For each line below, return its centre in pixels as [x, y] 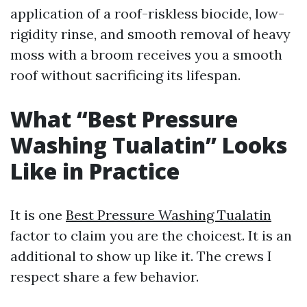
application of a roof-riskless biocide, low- [147, 13]
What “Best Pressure [124, 119]
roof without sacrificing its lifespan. [125, 75]
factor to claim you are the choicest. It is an [151, 235]
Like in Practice [95, 171]
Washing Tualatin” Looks [149, 145]
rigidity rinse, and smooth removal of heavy [150, 34]
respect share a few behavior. [105, 277]
